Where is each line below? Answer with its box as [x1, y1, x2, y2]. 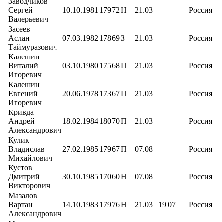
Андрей [8, 117, 35, 125]
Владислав [8, 145, 45, 153]
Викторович [8, 181, 50, 190]
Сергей [8, 6, 33, 14]
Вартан [8, 200, 33, 209]
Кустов [8, 164, 32, 172]
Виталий [8, 61, 38, 70]
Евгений [8, 89, 38, 98]
